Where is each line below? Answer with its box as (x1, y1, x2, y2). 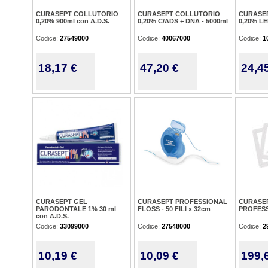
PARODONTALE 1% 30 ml (36, 205, 116, 212)
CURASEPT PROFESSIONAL (138, 198, 227, 205)
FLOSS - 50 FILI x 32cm (138, 205, 211, 212)
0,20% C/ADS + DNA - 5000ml (138, 17, 228, 25)
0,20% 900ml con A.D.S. (36, 17, 109, 25)
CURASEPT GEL (36, 198, 87, 205)
